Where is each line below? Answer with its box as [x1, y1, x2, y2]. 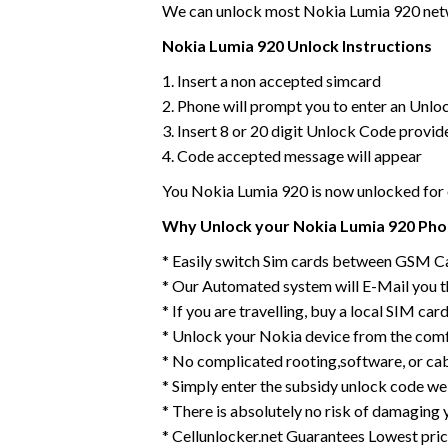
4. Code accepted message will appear [162, 146, 422, 165]
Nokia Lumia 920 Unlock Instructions [162, 36, 432, 55]
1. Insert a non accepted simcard [162, 71, 381, 90]
